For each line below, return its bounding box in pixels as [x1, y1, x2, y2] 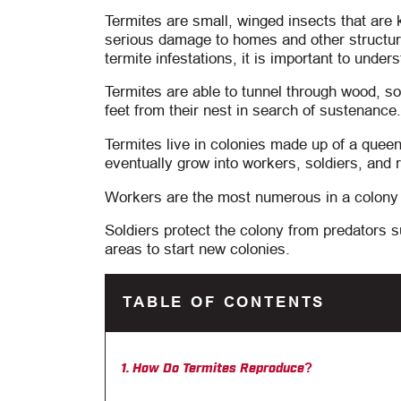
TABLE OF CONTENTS [123, 294, 326, 311]
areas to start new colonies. [105, 241, 290, 259]
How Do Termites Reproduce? [132, 359, 312, 375]
